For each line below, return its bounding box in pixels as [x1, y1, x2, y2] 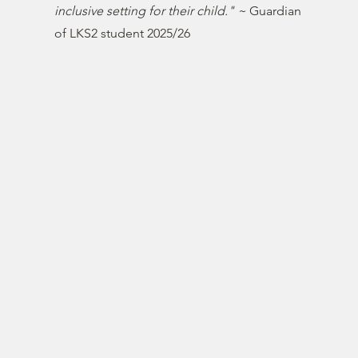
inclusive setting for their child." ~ [54, 3, 250, 18]
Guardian [249, 3, 302, 18]
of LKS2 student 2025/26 [54, 26, 191, 41]
